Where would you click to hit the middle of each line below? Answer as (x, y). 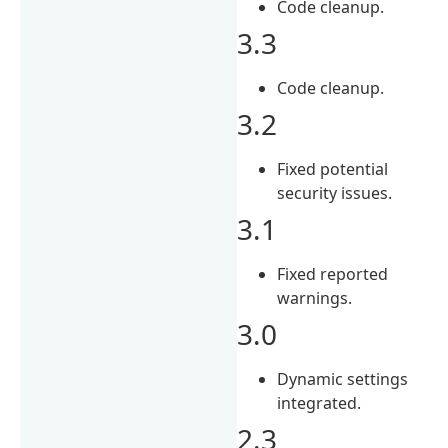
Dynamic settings (343, 378)
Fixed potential (333, 168)
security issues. (335, 192)
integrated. (319, 402)
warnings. (315, 297)
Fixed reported (333, 273)
